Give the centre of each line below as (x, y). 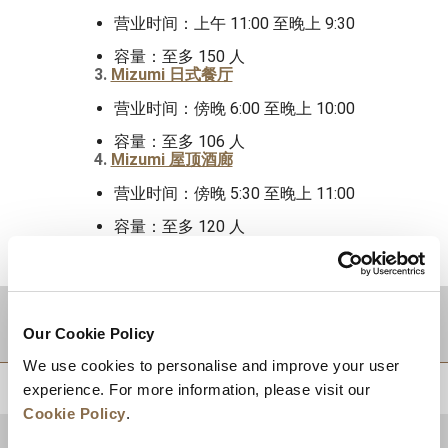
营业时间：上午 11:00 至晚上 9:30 (234, 23)
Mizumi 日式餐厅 (171, 74)
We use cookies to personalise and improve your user (211, 365)
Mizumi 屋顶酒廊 (171, 159)
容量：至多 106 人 (179, 141)
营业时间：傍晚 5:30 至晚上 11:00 (234, 193)
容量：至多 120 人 (179, 226)
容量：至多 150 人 (179, 56)
